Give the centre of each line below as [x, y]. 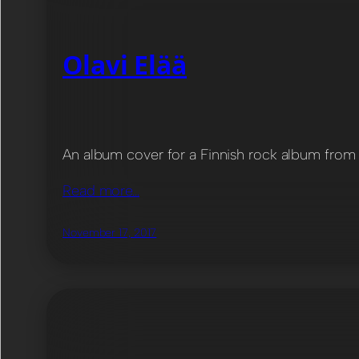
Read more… [101, 190]
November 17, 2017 [110, 232]
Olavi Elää [125, 64]
